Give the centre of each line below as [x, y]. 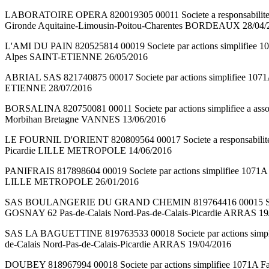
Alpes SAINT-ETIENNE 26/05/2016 [76, 57]
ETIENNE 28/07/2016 [48, 88]
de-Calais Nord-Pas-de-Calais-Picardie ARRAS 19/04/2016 [118, 244]
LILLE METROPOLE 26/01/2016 [72, 182]
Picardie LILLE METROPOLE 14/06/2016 [88, 151]
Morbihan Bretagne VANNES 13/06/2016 [85, 119]
